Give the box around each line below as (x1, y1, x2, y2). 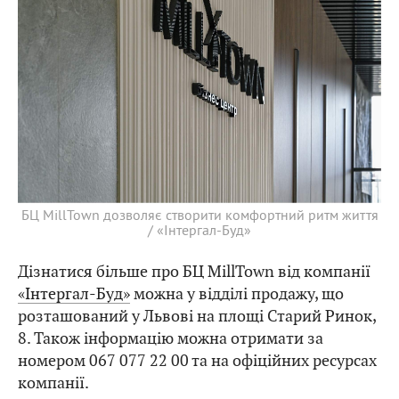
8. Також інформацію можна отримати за (18, 327, 323, 348)
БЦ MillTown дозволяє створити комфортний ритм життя (20, 205, 379, 224)
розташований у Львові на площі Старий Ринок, (18, 305, 376, 326)
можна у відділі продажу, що (130, 282, 344, 304)
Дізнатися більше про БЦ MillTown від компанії (18, 260, 370, 281)
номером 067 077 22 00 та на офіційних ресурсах (18, 349, 377, 370)
